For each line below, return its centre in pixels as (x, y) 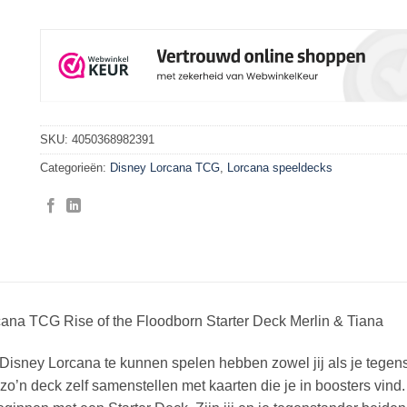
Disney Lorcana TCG (165, 168)
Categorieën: (75, 168)
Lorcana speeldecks (280, 168)
